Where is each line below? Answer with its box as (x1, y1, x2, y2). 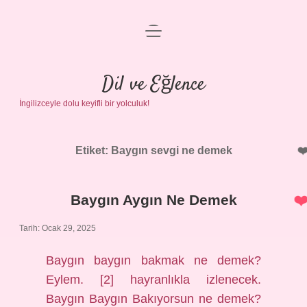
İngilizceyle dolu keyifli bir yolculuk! (19, 99, 149, 108)
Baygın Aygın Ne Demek (70, 192, 237, 208)
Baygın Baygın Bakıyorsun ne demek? (46, 292, 261, 306)
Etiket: (75, 145, 111, 156)
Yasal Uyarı (124, 99, 183, 111)
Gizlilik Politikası (112, 66, 195, 78)
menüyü (145, 24, 184, 36)
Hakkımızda (123, 132, 184, 144)
